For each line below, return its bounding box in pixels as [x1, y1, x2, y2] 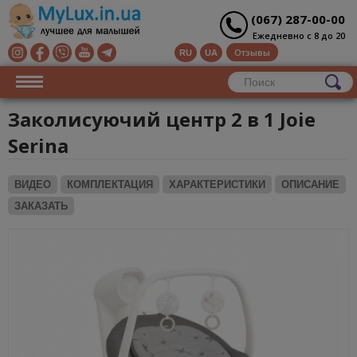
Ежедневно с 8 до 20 [253, 29, 346, 42]
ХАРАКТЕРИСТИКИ [169, 178, 265, 191]
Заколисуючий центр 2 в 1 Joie [8, 106, 316, 133]
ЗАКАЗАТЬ [14, 200, 68, 213]
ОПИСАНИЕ [281, 178, 339, 191]
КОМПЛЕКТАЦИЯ [67, 178, 153, 191]
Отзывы [234, 46, 271, 59]
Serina [8, 132, 69, 159]
